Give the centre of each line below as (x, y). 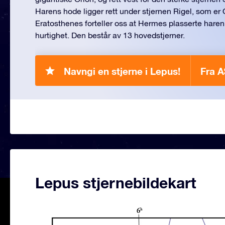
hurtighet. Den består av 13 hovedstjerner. (110, 35)
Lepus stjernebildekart (116, 183)
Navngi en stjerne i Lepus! (122, 71)
